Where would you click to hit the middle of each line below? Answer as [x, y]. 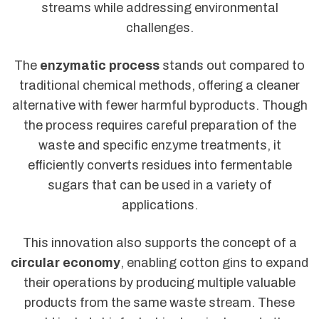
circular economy [66, 263]
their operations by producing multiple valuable [159, 283]
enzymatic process [100, 66]
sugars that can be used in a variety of [159, 185]
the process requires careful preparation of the [159, 126]
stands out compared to [232, 66]
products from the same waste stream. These [159, 303]
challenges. [159, 27]
